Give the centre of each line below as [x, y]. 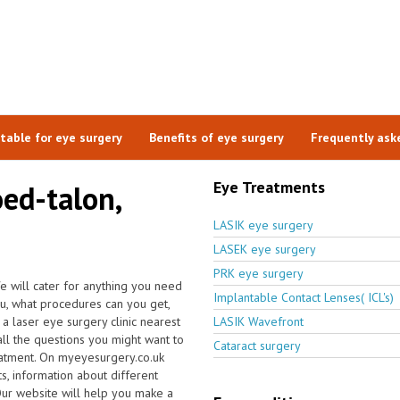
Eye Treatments [269, 187]
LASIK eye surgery [263, 225]
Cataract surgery [257, 345]
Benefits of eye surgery [216, 137]
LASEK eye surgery [265, 249]
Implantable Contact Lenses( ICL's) [304, 297]
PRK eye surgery [258, 273]
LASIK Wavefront [258, 321]
